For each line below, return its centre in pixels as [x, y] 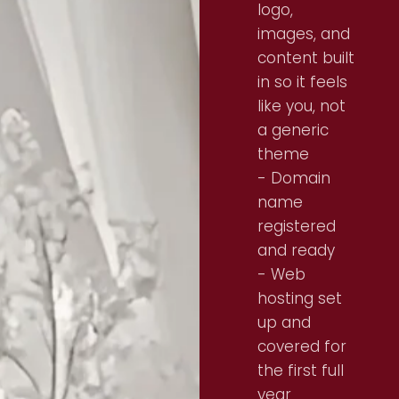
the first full [301, 370]
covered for [302, 346]
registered [297, 226]
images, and [304, 34]
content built [306, 58]
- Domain [294, 178]
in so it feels [302, 82]
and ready [296, 250]
